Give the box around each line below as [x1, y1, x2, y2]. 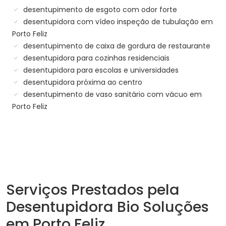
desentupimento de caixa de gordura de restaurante [21, 41, 210, 51]
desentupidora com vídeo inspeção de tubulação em [21, 17, 213, 27]
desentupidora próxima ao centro [21, 77, 142, 88]
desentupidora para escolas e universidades [21, 65, 179, 76]
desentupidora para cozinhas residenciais [21, 53, 169, 64]
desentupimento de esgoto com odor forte [21, 5, 177, 15]
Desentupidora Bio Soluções [6, 197, 209, 217]
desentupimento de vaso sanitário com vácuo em [21, 89, 202, 100]
